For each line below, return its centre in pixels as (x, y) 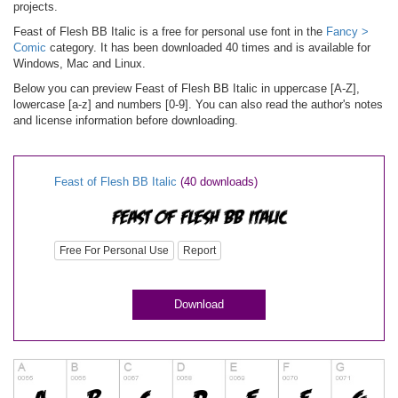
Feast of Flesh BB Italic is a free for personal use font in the (170, 32)
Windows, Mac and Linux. (80, 64)
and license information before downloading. (126, 120)
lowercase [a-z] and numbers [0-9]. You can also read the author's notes (198, 104)
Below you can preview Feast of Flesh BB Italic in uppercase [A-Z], (187, 88)
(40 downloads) (219, 182)
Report (199, 251)
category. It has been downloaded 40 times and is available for (208, 48)
